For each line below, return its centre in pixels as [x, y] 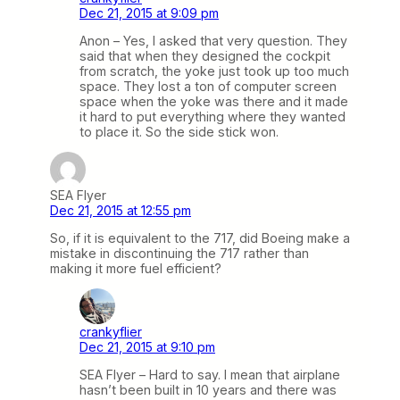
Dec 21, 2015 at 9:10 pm [147, 347]
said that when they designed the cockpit [205, 55]
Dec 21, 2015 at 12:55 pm [121, 211]
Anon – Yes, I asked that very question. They [213, 40]
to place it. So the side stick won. [179, 131]
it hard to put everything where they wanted [212, 116]
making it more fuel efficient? [136, 269]
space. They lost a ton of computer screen [208, 86]
